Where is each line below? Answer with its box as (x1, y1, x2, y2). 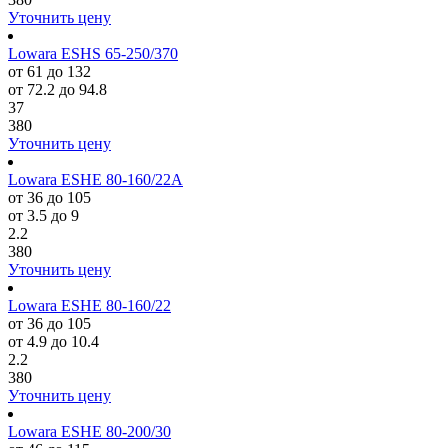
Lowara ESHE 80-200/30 (8, 423, 171, 440)
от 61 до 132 (8, 63, 91, 80)
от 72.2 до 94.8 (8, 81, 107, 98)
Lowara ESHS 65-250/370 (8, 45, 178, 62)
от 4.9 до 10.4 (8, 333, 99, 350)
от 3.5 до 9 (8, 207, 79, 224)
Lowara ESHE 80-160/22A (8, 171, 183, 188)
